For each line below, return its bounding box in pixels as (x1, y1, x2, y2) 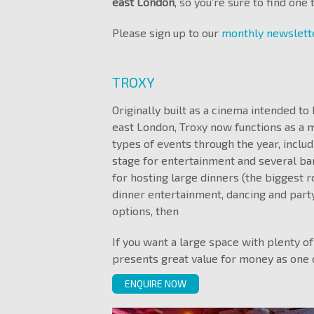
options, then (112, 204, 179, 217)
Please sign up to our (112, 26, 221, 39)
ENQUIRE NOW (125, 278, 186, 289)
